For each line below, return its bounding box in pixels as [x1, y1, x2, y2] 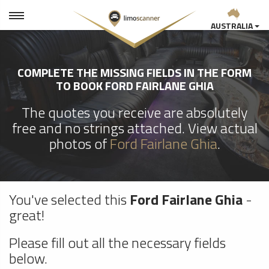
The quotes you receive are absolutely [22, 101, 247, 123]
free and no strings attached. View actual [11, 117, 258, 139]
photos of [49, 133, 110, 154]
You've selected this [9, 188, 130, 210]
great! [9, 204, 44, 226]
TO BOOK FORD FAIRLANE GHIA [55, 76, 214, 95]
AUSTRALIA [210, 19, 255, 32]
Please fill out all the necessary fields [9, 231, 226, 253]
